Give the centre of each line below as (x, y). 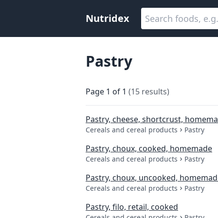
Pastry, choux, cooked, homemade (149, 148)
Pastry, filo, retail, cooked (132, 207)
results (154, 91)
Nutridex (108, 18)
